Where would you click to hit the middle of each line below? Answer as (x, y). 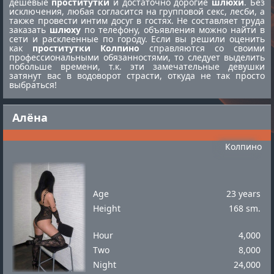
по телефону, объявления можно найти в (173, 30)
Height (107, 208)
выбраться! (33, 85)
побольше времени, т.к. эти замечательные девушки (137, 66)
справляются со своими (202, 48)
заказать (29, 30)
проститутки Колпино (86, 48)
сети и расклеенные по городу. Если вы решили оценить (137, 39)
